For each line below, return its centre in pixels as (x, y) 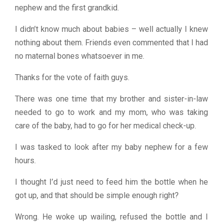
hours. (25, 160)
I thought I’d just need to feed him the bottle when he (111, 182)
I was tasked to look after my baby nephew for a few (111, 147)
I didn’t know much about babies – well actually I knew (111, 29)
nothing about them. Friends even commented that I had (111, 42)
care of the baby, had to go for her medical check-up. (106, 125)
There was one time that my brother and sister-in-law (111, 99)
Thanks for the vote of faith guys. (72, 77)
